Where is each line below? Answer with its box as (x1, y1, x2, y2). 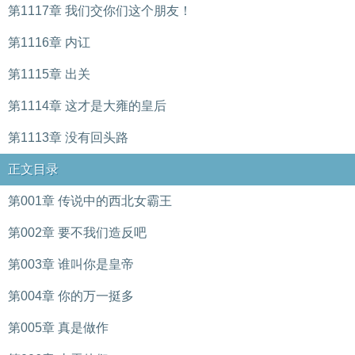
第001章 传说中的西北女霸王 (8, 194, 172, 208)
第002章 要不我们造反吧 (8, 226, 147, 239)
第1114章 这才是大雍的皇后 (8, 99, 166, 113)
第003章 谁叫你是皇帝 (8, 258, 134, 271)
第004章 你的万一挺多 (8, 289, 134, 303)
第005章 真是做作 (8, 321, 109, 334)
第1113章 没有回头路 (8, 131, 128, 144)
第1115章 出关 (8, 67, 90, 81)
